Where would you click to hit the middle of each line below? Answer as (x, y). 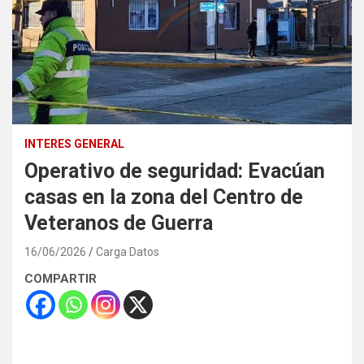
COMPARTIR (61, 278)
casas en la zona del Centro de (164, 197)
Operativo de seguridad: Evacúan (175, 171)
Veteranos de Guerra (119, 223)
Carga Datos (128, 251)
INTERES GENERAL (74, 143)
